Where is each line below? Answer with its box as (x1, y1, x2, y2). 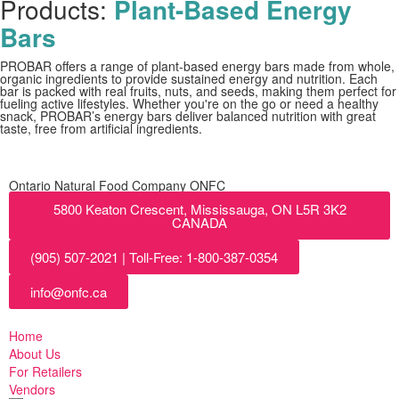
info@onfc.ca (30, 282, 107, 301)
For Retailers (9, 362, 82, 380)
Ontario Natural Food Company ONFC (9, 176, 225, 194)
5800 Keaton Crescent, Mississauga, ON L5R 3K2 (53, 199, 346, 218)
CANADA (172, 213, 227, 232)
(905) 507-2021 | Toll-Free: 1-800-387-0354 (30, 248, 278, 266)
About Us (9, 345, 61, 362)
